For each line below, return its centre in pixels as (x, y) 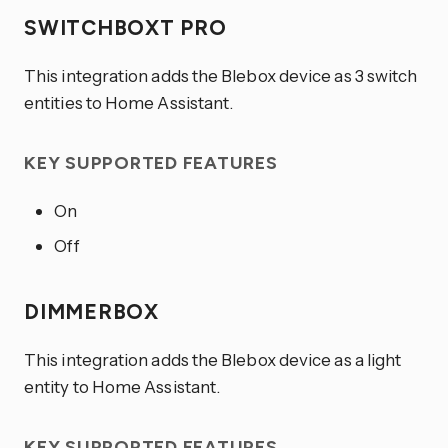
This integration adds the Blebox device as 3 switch (221, 76)
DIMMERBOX (94, 311)
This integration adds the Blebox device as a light (213, 359)
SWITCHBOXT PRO (128, 28)
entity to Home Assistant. (122, 386)
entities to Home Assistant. (129, 103)
